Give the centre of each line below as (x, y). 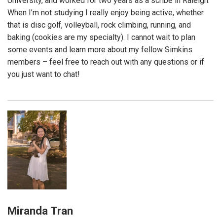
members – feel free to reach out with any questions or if (106, 62)
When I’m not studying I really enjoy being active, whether (106, 12)
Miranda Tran (40, 211)
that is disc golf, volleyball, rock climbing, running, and (99, 25)
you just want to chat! (44, 74)
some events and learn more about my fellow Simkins (100, 49)
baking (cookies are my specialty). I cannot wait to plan (101, 37)
